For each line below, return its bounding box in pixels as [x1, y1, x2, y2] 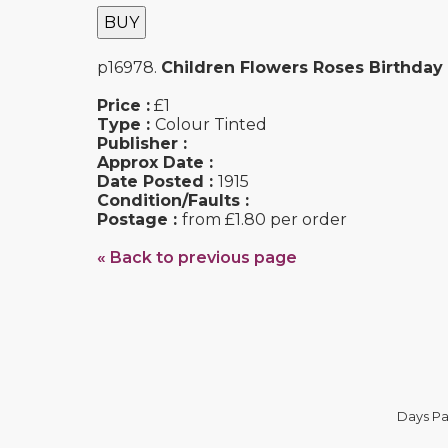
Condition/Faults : [97, 191, 249, 210]
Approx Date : [97, 153, 213, 172]
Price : [97, 96, 150, 115]
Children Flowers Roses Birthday [161, 58, 443, 77]
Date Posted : [97, 172, 218, 191]
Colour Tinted [155, 115, 267, 134]
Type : [97, 115, 155, 134]
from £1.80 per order [182, 210, 347, 229]
